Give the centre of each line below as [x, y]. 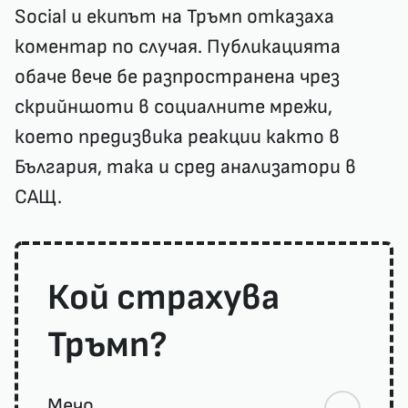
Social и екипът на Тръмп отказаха [174, 17]
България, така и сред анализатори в [185, 167]
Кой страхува [163, 298]
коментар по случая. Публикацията [178, 47]
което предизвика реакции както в [177, 137]
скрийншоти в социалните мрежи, [173, 107]
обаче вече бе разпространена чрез [177, 77]
